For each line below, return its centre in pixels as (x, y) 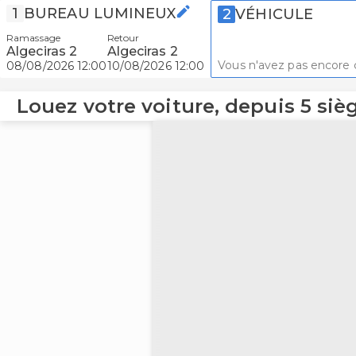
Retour (123, 38)
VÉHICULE (275, 14)
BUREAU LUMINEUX (100, 14)
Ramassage (33, 38)
